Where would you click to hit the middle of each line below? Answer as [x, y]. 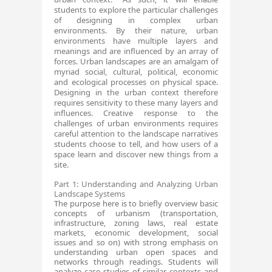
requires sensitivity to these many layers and [136, 103]
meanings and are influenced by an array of [136, 51]
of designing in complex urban [136, 20]
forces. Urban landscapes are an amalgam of [136, 61]
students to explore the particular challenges [136, 10]
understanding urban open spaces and [136, 252]
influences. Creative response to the [136, 113]
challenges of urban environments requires [136, 123]
